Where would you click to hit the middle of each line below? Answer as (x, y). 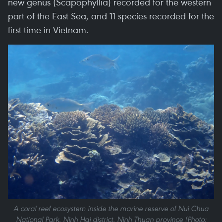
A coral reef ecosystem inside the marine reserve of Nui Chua (111, 208)
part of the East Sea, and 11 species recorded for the (111, 16)
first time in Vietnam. (48, 29)
